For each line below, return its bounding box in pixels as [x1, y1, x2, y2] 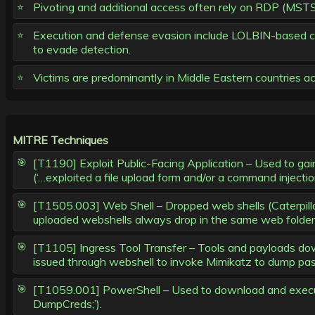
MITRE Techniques [13, 133, 108, 148]
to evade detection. [33, 42, 131, 57]
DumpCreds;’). [33, 297, 102, 311]
